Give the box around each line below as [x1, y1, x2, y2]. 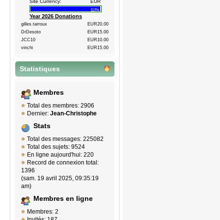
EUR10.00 [87, 37, 109, 43]
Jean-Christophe [50, 110, 97, 117]
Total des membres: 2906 [27, 102, 94, 110]
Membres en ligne [33, 195, 93, 203]
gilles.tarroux [21, 22, 47, 27]
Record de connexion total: [27, 159, 99, 166]
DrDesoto [21, 29, 41, 35]
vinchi [21, 45, 33, 51]
